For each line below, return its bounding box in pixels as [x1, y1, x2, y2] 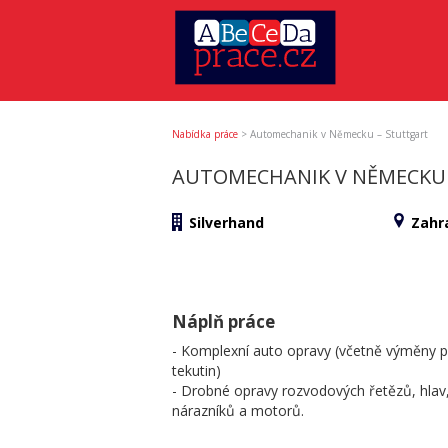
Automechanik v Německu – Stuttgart [250, 126, 428, 141]
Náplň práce [172, 309, 275, 333]
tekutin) [172, 360, 221, 380]
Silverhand [189, 212, 264, 232]
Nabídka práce [172, 126, 238, 141]
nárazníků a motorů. [172, 400, 304, 420]
